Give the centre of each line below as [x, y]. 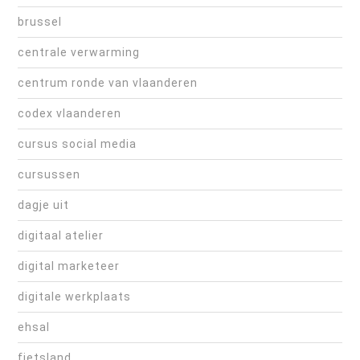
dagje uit [43, 205]
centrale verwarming [79, 53]
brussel [40, 22]
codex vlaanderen [70, 114]
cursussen [49, 175]
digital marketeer [69, 266]
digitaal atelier [61, 236]
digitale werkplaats [74, 297]
